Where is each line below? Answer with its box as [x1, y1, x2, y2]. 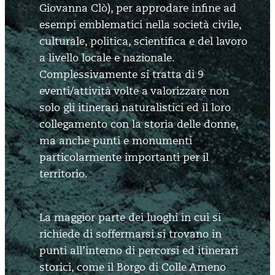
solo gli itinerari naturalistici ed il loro [39, 101, 231, 115]
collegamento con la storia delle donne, [39, 118, 238, 131]
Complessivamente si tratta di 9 [39, 68, 203, 82]
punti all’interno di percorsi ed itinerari [39, 244, 238, 258]
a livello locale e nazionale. [39, 52, 175, 65]
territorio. [39, 168, 88, 181]
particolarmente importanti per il [39, 151, 209, 165]
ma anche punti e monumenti [39, 134, 192, 148]
